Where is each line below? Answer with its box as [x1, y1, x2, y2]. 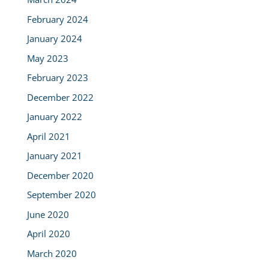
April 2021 [26, 130, 70, 142]
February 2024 [26, 13, 88, 25]
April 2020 [26, 228, 70, 240]
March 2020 [26, 247, 77, 259]
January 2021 [26, 150, 82, 162]
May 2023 [26, 52, 68, 64]
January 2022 [26, 110, 82, 123]
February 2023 [26, 71, 88, 84]
